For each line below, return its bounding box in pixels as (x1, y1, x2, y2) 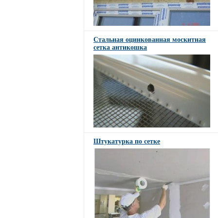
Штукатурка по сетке (93, 138, 160, 145)
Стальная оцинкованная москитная (93, 36, 206, 43)
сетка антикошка (93, 44, 147, 51)
